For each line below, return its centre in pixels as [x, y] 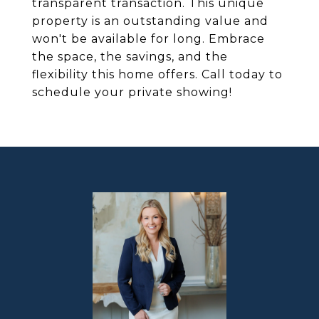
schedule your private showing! [132, 92]
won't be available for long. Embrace [148, 39]
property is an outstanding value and [150, 21]
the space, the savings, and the [130, 57]
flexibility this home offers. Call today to [157, 74]
